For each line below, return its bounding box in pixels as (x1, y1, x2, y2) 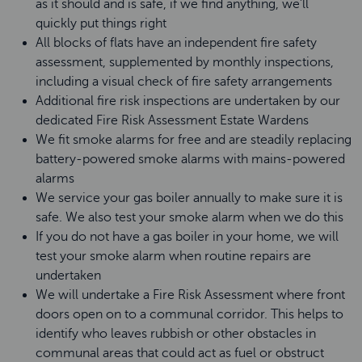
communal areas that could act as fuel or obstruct (36, 346, 324, 360)
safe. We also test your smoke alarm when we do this (36, 210, 343, 225)
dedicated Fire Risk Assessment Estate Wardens (36, 113, 309, 128)
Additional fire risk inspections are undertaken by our (36, 94, 340, 108)
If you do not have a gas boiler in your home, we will (36, 229, 339, 244)
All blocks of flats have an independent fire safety (36, 36, 317, 50)
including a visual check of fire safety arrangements (36, 74, 332, 89)
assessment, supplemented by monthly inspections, (36, 55, 334, 69)
